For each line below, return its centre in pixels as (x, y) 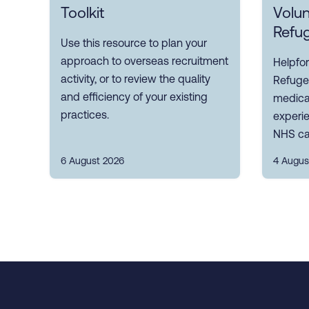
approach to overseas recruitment (144, 61)
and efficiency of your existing (134, 97)
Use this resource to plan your (134, 43)
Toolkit (82, 13)
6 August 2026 (92, 161)
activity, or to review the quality (136, 79)
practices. (85, 115)
